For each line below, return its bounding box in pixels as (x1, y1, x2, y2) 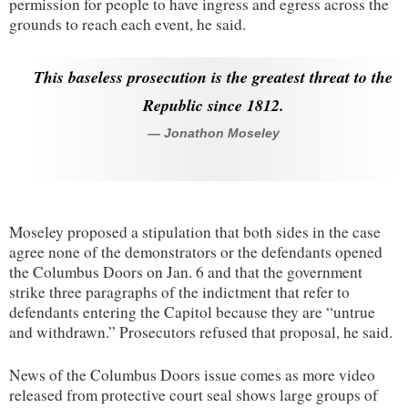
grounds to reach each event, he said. (9, 13, 246, 35)
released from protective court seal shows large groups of (9, 383, 378, 405)
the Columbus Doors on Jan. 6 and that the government (9, 260, 362, 282)
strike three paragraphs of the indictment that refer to (9, 280, 350, 302)
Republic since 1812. (142, 93, 284, 117)
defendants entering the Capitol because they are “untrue (9, 301, 375, 322)
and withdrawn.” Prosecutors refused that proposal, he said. (9, 321, 393, 342)
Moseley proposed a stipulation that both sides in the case (9, 220, 381, 242)
